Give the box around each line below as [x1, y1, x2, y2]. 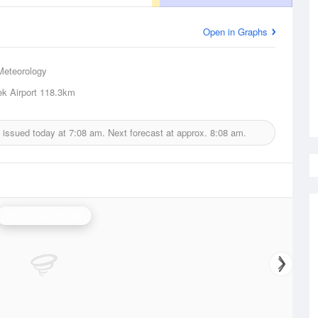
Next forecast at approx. [105, 126, 210, 139]
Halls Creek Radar [6, 209, 82, 222]
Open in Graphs [203, 25, 268, 38]
